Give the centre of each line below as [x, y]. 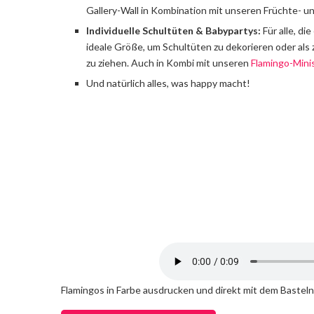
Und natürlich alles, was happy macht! [168, 83]
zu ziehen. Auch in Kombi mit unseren [169, 63]
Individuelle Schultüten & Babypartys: [173, 30]
